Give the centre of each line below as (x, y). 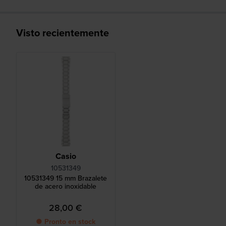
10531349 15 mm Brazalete (66, 179)
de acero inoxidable (66, 187)
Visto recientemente (63, 33)
